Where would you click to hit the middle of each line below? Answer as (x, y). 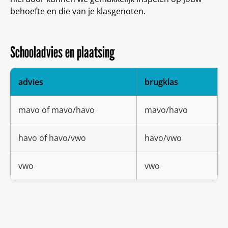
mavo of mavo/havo (56, 110)
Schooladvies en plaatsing (62, 52)
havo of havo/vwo (52, 138)
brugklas (161, 82)
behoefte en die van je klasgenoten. (78, 11)
